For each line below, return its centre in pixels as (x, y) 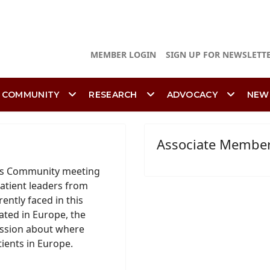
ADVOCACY (192, 95)
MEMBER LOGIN (123, 55)
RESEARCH (113, 95)
